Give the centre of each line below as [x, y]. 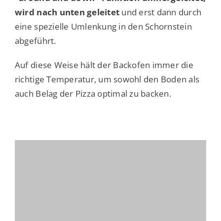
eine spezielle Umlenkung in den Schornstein [103, 26]
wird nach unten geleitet [67, 12]
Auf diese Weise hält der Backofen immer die [104, 65]
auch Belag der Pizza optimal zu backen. [93, 93]
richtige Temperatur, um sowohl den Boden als [107, 79]
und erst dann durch [161, 12]
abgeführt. [35, 40]
